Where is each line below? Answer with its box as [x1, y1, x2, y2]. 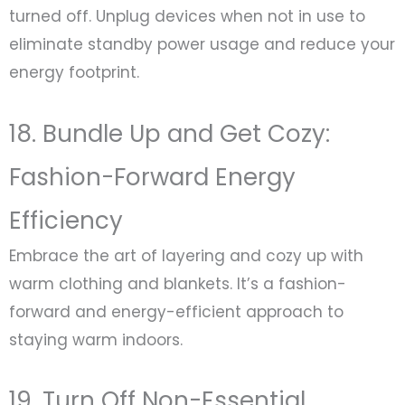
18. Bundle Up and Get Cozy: [9, 117, 330, 150]
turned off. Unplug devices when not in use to [9, 5, 365, 28]
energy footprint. [9, 61, 139, 84]
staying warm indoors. [9, 328, 183, 351]
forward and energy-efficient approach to [9, 300, 344, 323]
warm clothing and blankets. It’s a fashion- [9, 272, 346, 295]
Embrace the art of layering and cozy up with [9, 244, 363, 267]
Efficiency [9, 203, 123, 237]
